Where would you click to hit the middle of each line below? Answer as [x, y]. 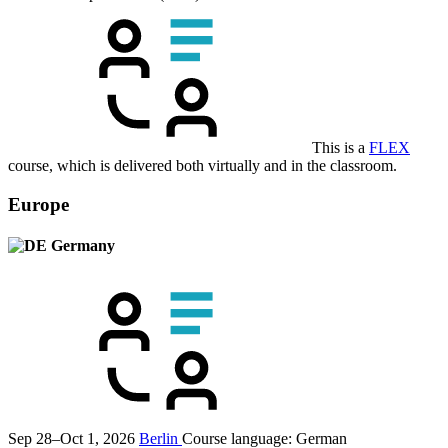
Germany [81, 246]
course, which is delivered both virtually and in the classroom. [202, 166]
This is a [338, 148]
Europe [38, 204]
